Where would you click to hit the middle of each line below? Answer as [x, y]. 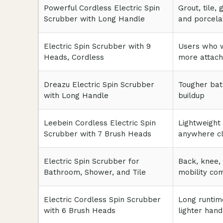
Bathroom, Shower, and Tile [95, 172]
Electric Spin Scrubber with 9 [97, 46]
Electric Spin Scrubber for [92, 161]
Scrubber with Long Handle [94, 19]
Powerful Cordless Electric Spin [102, 8]
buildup [191, 96]
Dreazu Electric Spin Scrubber [99, 85]
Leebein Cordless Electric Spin [100, 123]
